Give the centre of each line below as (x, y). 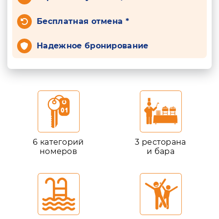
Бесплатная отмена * (83, 21)
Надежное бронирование (93, 46)
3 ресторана (161, 142)
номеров (58, 151)
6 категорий (58, 142)
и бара (161, 151)
